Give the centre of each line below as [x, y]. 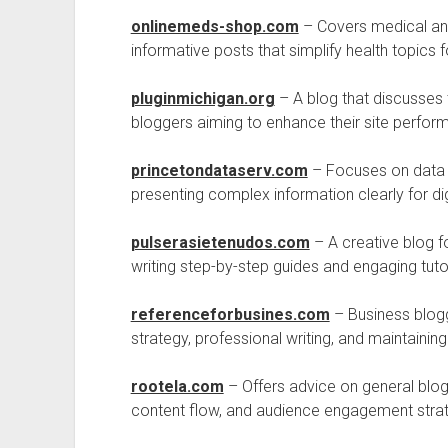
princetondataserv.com [219, 170]
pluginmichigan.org [202, 98]
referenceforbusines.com [230, 314]
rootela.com [177, 386]
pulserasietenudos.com [220, 242]
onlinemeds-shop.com [214, 26]
